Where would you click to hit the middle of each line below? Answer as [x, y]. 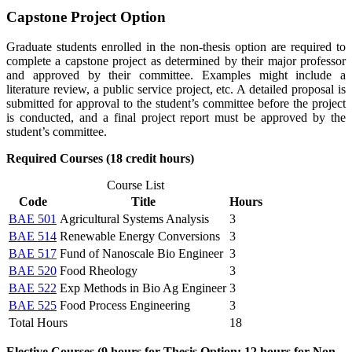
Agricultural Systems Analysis [134, 219]
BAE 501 [33, 219]
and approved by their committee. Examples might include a [176, 75]
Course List [136, 185]
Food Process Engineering [125, 306]
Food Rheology [99, 271]
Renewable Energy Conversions [140, 236]
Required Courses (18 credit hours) [100, 159]
